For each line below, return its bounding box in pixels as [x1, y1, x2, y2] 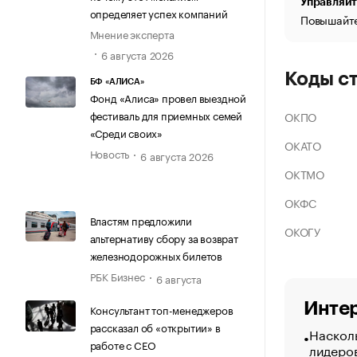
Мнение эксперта [89, 25, 175, 42]
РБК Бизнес [89, 268, 145, 284]
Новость [89, 144, 130, 161]
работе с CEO [89, 336, 157, 353]
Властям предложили [89, 212, 192, 229]
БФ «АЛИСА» [89, 76, 144, 86]
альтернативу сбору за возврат [89, 229, 238, 246]
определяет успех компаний [89, 5, 228, 22]
